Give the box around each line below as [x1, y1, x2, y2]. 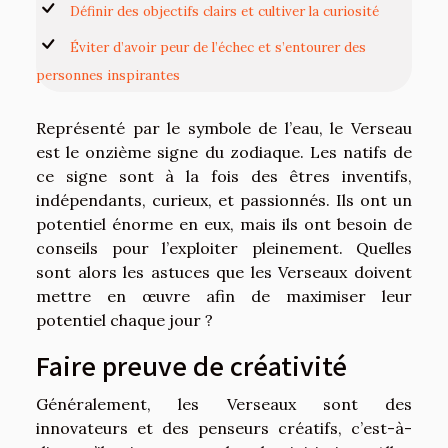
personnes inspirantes [36, 66, 180, 84]
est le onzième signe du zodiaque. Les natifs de [36, 141, 412, 162]
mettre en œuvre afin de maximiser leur [36, 285, 412, 306]
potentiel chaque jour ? [36, 309, 213, 330]
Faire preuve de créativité [36, 347, 347, 384]
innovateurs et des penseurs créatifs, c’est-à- [36, 418, 412, 439]
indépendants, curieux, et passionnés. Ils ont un [36, 189, 412, 210]
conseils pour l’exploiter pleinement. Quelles [36, 237, 412, 258]
